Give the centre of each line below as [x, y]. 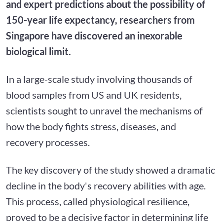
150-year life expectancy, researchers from [100, 19]
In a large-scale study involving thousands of [99, 79]
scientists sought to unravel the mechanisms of [104, 110]
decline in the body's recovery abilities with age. [106, 185]
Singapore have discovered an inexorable [94, 35]
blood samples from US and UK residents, [94, 94]
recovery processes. [48, 142]
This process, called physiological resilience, [98, 201]
